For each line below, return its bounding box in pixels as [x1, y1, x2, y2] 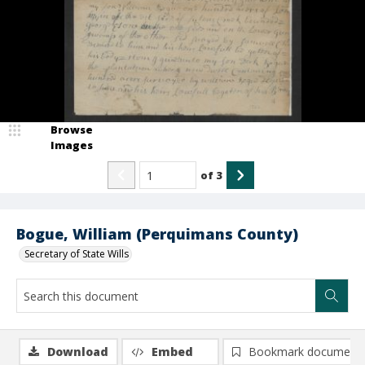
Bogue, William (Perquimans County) [16, 224, 298, 244]
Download [47, 344, 108, 359]
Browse [51, 122, 93, 137]
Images [51, 138, 93, 152]
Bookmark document [248, 344, 361, 359]
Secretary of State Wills [24, 247, 129, 261]
